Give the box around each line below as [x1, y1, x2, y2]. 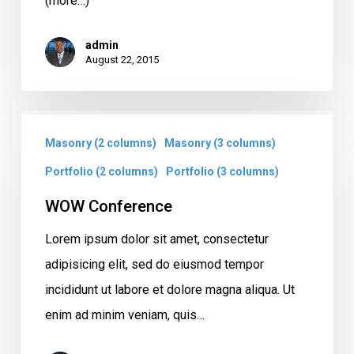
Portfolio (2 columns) [44, 164, 158, 178]
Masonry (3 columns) [164, 136, 276, 149]
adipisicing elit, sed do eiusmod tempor [44, 256, 264, 272]
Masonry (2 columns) [44, 136, 156, 149]
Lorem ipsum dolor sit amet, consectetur [44, 231, 269, 247]
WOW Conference [44, 196, 172, 216]
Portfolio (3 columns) [165, 164, 279, 178]
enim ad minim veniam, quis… [44, 307, 205, 322]
